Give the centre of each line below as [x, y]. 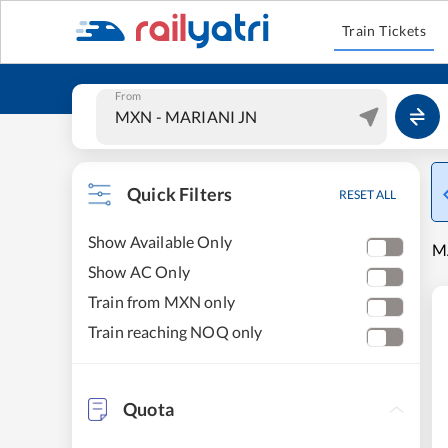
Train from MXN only [161, 301]
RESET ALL [367, 194]
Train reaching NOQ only [175, 331]
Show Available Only [160, 241]
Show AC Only [139, 271]
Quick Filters [180, 194]
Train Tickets [384, 30]
